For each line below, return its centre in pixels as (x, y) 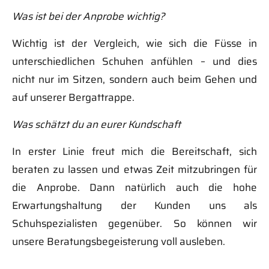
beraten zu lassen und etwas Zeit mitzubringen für (134, 169)
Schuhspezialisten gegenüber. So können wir (134, 223)
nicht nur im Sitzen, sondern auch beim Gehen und (134, 79)
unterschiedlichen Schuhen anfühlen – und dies (134, 61)
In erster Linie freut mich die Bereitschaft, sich (134, 151)
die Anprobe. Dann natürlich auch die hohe (134, 187)
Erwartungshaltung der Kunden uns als (134, 205)
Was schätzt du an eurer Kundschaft (96, 124)
